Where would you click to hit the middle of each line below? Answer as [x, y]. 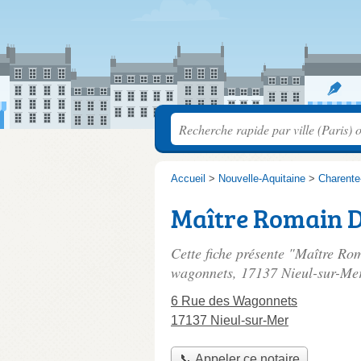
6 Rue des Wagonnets [234, 301]
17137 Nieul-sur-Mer [230, 320]
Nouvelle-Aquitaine [262, 178]
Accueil [188, 178]
